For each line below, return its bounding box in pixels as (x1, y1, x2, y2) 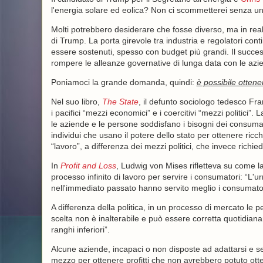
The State (102, 97, 139, 106)
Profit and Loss (60, 161, 116, 170)
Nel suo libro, (50, 97, 102, 106)
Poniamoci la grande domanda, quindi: (50, 77, 197, 87)
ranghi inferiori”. (50, 225, 110, 234)
